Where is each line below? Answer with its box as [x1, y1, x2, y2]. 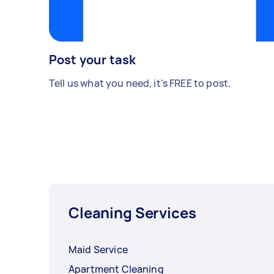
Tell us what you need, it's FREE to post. [49, 76, 231, 91]
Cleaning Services [68, 202, 196, 223]
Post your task [49, 51, 136, 68]
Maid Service [68, 243, 128, 257]
